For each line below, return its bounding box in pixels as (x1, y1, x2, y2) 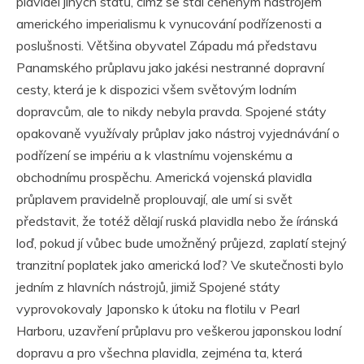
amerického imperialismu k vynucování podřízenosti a (16, 15, 322, 32)
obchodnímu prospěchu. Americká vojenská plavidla (16, 169, 312, 186)
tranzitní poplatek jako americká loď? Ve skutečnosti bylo (16, 257, 344, 274)
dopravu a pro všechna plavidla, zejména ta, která (16, 344, 302, 362)
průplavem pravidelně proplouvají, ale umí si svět (16, 191, 292, 208)
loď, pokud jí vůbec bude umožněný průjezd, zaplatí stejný (16, 235, 347, 252)
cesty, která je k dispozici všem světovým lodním (16, 81, 297, 98)
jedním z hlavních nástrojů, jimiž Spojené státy (16, 279, 280, 296)
